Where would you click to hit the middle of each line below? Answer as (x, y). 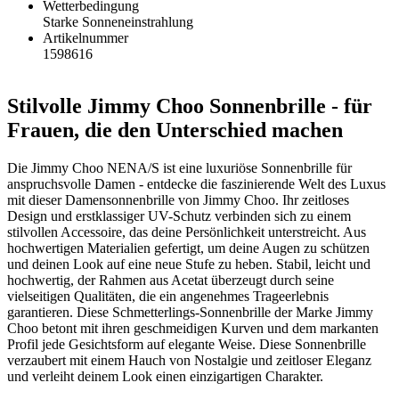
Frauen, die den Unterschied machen (175, 130)
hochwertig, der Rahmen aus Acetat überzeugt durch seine (171, 280)
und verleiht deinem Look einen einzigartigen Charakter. (165, 376)
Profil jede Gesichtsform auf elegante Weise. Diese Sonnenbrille (187, 344)
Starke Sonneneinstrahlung (118, 22)
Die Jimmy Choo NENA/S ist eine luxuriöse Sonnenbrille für (179, 167)
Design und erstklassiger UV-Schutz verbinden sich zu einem (179, 216)
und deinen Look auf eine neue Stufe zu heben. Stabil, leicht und (189, 264)
